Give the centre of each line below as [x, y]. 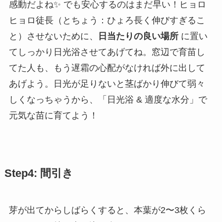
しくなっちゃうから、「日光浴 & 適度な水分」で [108, 99]
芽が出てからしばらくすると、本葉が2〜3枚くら [107, 210]
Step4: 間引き [39, 173]
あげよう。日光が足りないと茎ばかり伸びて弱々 [107, 83]
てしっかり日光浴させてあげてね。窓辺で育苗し [107, 52]
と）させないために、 [53, 36]
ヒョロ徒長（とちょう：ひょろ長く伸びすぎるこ [107, 20]
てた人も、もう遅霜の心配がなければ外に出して [107, 68]
